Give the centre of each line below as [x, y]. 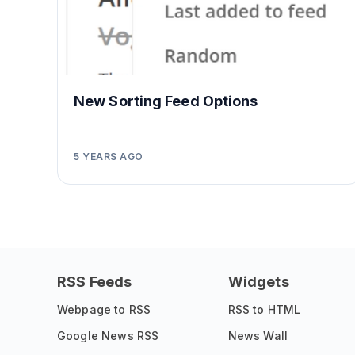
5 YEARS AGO [109, 157]
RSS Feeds [95, 282]
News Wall [258, 336]
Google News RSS [108, 336]
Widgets [258, 282]
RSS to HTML [264, 309]
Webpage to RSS [104, 309]
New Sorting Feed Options [166, 101]
